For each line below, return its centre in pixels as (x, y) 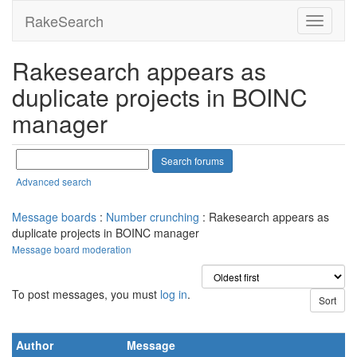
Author (35, 345)
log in (174, 294)
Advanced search (54, 182)
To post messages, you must (86, 294)
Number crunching (153, 217)
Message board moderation (72, 249)
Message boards (54, 217)
